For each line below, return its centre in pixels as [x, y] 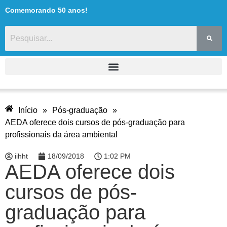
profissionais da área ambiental [61, 134]
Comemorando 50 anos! [46, 10]
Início [28, 110]
